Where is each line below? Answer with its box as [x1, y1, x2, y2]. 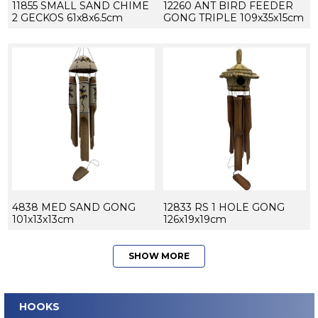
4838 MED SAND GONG [11, 200, 136, 214]
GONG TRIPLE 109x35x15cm [163, 11, 304, 24]
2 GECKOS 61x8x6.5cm [11, 11, 123, 24]
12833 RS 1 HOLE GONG [163, 200, 285, 214]
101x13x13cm [11, 212, 74, 226]
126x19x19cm [163, 212, 226, 226]
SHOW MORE [128, 250, 190, 261]
